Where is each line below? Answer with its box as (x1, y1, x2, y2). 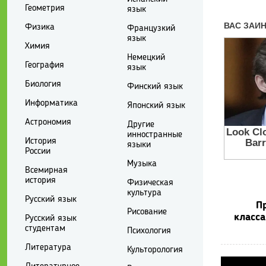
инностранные (126, 129, 182, 140)
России (25, 146, 50, 156)
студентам (25, 223, 65, 233)
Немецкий (126, 52, 165, 62)
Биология (25, 79, 61, 89)
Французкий (126, 23, 175, 33)
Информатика (25, 98, 78, 108)
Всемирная (25, 165, 68, 175)
